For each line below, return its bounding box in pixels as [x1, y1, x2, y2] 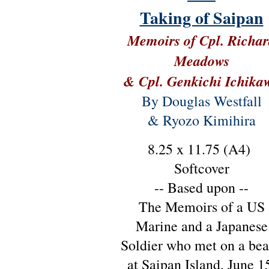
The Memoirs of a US [138, 197, 265, 216]
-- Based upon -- [154, 178, 249, 197]
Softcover [174, 159, 229, 178]
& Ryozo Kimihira [147, 110, 256, 130]
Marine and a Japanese [135, 216, 268, 235]
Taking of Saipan [139, 5, 264, 30]
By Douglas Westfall [141, 91, 262, 110]
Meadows [174, 50, 229, 71]
